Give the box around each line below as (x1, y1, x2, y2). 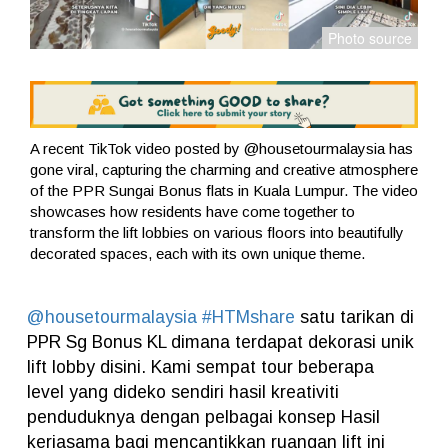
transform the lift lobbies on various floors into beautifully (30, 223, 404, 241)
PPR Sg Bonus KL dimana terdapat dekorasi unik (27, 331, 414, 352)
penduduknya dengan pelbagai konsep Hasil (27, 406, 380, 427)
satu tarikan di (295, 306, 414, 327)
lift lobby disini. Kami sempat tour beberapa (27, 356, 374, 377)
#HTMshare (202, 306, 295, 327)
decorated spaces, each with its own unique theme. (30, 244, 365, 262)
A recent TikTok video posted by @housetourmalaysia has (30, 139, 413, 157)
